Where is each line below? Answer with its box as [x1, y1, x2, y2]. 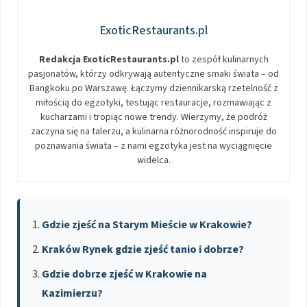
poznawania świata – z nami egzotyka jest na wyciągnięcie [35, 138, 272, 153]
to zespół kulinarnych [178, 52, 269, 66]
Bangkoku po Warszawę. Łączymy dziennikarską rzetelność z [29, 81, 278, 95]
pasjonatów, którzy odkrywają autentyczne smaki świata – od [28, 66, 279, 81]
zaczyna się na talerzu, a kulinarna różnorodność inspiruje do [30, 124, 277, 138]
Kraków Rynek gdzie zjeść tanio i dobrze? [42, 241, 244, 257]
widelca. [136, 153, 171, 167]
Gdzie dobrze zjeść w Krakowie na [42, 266, 207, 282]
